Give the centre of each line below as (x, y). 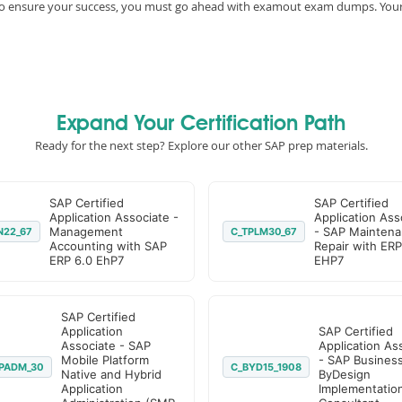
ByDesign (344, 374)
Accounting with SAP (108, 246)
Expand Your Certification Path (201, 125)
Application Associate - (114, 217)
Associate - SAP (105, 345)
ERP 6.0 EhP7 (86, 260)
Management (86, 232)
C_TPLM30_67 (263, 232)
